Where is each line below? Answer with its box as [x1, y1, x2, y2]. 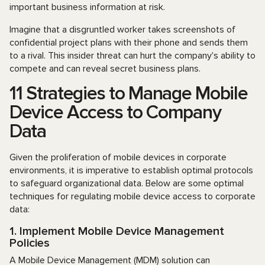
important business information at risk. [9, 1, 165, 13]
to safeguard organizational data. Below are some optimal [9, 177, 244, 189]
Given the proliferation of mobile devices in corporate [9, 151, 227, 163]
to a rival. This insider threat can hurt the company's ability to [9, 50, 256, 62]
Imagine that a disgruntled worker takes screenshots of [9, 24, 235, 35]
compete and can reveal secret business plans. [9, 63, 201, 75]
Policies [9, 236, 50, 250]
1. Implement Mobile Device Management [9, 224, 224, 238]
